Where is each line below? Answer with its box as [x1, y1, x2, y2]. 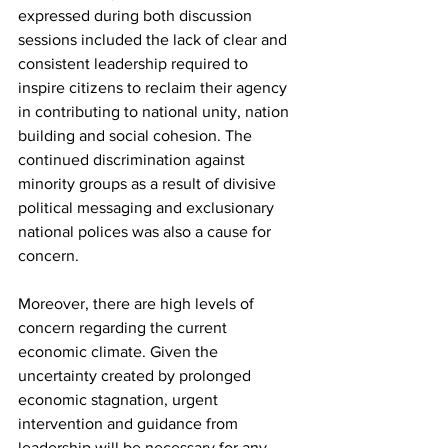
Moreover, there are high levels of [18, 295, 258, 313]
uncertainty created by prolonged [18, 367, 255, 385]
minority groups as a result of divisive [18, 175, 280, 193]
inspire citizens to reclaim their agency [18, 79, 291, 97]
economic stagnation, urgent [18, 391, 222, 409]
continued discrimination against [18, 151, 249, 169]
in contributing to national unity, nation [18, 103, 293, 121]
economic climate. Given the [18, 343, 222, 361]
